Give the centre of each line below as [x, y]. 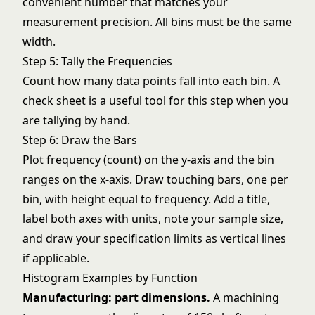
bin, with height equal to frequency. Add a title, [146, 199]
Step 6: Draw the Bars [80, 140]
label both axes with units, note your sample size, [153, 219]
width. [39, 41]
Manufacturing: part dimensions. [116, 297]
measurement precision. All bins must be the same [157, 22]
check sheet [54, 101]
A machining [245, 297]
